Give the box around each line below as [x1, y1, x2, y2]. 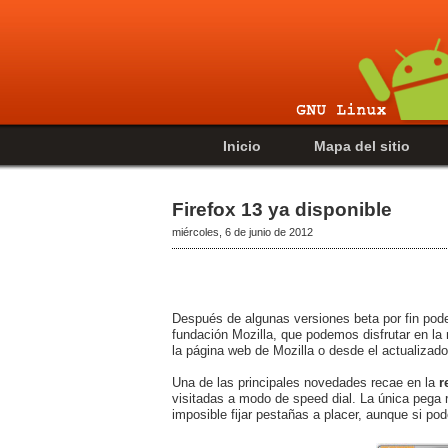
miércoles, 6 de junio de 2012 [172, 225, 313, 238]
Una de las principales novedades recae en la [172, 374, 435, 390]
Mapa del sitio [314, 138, 410, 154]
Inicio [223, 138, 261, 154]
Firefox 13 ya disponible [172, 198, 392, 220]
